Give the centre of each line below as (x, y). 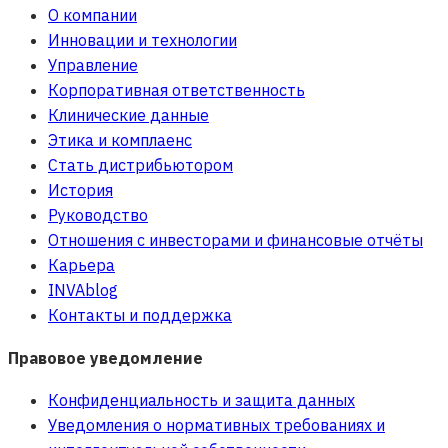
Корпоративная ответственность (176, 89)
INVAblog (83, 289)
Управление (93, 64)
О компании (92, 14)
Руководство (98, 214)
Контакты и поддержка (140, 314)
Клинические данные (128, 114)
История (80, 189)
